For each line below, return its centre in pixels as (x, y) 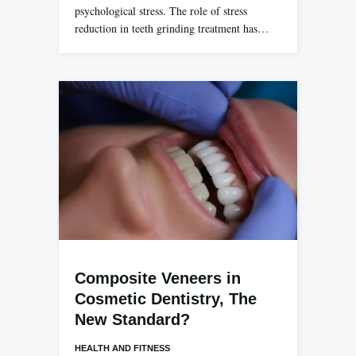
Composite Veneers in (158, 279)
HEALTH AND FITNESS (122, 348)
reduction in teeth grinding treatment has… (172, 28)
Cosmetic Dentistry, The (166, 299)
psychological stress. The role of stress (161, 10)
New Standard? (132, 320)
